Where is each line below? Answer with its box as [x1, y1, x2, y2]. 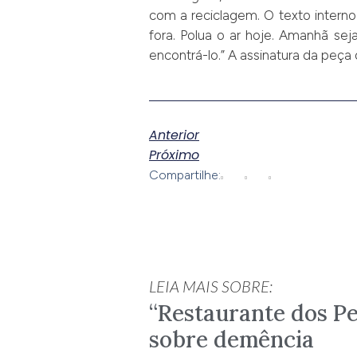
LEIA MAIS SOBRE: [149, 276, 273, 296]
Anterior [149, 125, 199, 144]
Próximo [149, 145, 199, 164]
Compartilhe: [149, 167, 221, 182]
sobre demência [149, 324, 314, 354]
